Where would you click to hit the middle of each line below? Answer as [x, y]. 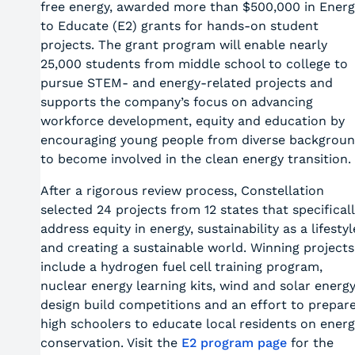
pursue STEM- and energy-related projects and [186, 83]
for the [310, 343]
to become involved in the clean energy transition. [195, 159]
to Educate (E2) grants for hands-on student [179, 26]
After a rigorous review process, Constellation [182, 191]
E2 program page [234, 343]
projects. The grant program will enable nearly [183, 45]
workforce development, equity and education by [192, 121]
